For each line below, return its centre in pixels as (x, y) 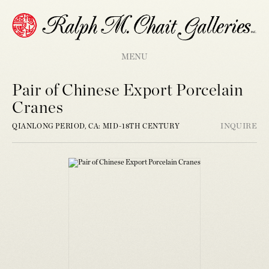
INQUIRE (239, 127)
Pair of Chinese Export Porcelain (128, 91)
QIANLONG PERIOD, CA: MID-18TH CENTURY (96, 126)
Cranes (38, 108)
